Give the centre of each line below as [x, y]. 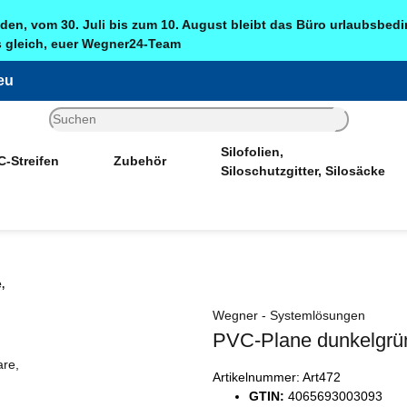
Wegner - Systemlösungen [289, 315]
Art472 [322, 377]
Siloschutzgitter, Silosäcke [303, 170]
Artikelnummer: [258, 377]
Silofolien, [252, 151]
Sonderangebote [203, 207]
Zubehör [139, 161]
